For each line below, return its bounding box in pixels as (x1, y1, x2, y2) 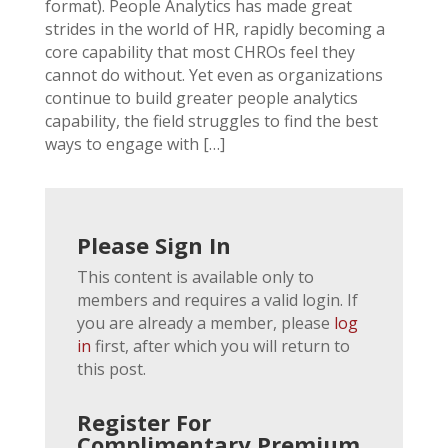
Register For (76, 406, 211, 437)
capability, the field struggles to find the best (44, 109, 378, 132)
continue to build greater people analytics (44, 86, 358, 109)
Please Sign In (76, 229, 231, 260)
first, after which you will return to (90, 334, 350, 357)
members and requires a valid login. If (76, 288, 358, 311)
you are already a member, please (76, 311, 334, 334)
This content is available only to (76, 265, 314, 288)
